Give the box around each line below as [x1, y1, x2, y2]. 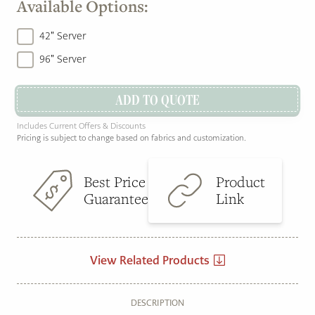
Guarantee [84, 188, 148, 208]
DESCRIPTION [130, 297, 185, 308]
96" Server [39, 53, 86, 66]
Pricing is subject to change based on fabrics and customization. [17, 133, 246, 143]
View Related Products [90, 252, 210, 268]
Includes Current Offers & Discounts [17, 121, 146, 131]
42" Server [39, 30, 86, 43]
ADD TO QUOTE [115, 89, 200, 109]
